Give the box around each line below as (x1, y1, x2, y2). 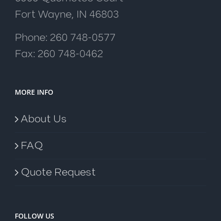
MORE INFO (15, 87, 53, 97)
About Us (21, 113, 67, 125)
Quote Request (21, 166, 96, 178)
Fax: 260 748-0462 (15, 48, 103, 60)
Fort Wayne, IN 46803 (15, 8, 119, 20)
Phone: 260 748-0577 (15, 32, 115, 43)
